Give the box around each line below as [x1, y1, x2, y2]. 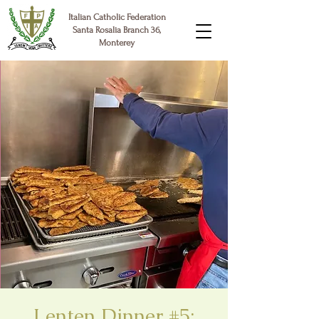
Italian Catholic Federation [68, 12, 166, 22]
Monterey [99, 38, 135, 48]
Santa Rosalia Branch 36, [73, 25, 161, 35]
